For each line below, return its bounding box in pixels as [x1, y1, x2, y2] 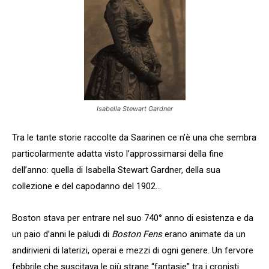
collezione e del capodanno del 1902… [12, 181, 161, 192]
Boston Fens [112, 229, 162, 240]
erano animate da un [162, 229, 246, 240]
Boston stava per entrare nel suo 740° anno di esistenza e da [12, 213, 253, 224]
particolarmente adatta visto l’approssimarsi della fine [12, 148, 223, 160]
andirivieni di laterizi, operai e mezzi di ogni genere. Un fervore [12, 245, 253, 256]
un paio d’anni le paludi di [12, 229, 112, 240]
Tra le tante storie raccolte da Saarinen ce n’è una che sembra [12, 132, 256, 144]
